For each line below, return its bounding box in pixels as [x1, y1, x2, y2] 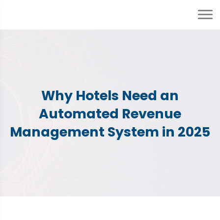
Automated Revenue [39, 105, 181, 123]
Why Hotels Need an [41, 86, 179, 105]
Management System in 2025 [10, 123, 210, 141]
